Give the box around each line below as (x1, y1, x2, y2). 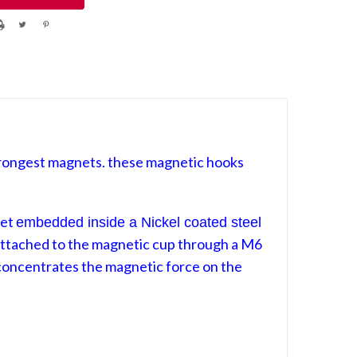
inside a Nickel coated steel (88, 214, 262, 230)
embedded (16, 214, 88, 230)
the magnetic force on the (79, 257, 243, 275)
